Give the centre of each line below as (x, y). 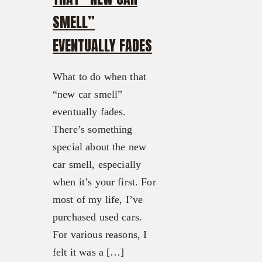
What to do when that (99, 77)
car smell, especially (97, 165)
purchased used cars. (97, 217)
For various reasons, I (100, 235)
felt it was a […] (89, 252)
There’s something (93, 130)
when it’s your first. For (104, 182)
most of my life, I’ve (98, 200)
